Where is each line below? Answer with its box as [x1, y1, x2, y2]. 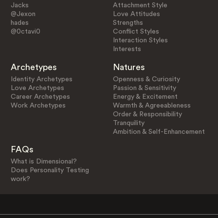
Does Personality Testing [10, 167, 89, 174]
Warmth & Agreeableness [113, 102, 191, 109]
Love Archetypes [10, 84, 64, 91]
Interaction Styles [113, 36, 168, 44]
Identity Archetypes [10, 75, 73, 83]
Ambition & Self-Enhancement [113, 128, 205, 135]
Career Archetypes [10, 93, 70, 100]
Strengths [113, 19, 144, 26]
